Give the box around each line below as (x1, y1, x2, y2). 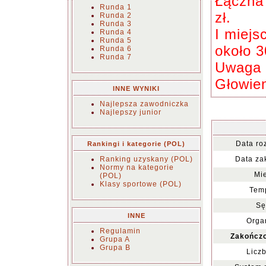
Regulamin (100, 227, 141, 235)
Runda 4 (100, 28, 132, 36)
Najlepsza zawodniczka (100, 100, 189, 108)
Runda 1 (100, 3, 132, 11)
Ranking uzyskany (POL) (100, 155, 193, 163)
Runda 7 (100, 53, 132, 61)
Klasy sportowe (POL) (100, 180, 182, 188)
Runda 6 (100, 45, 132, 53)
